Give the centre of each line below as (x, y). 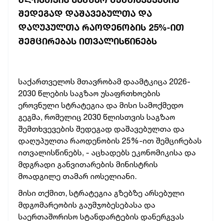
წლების (53, 93)
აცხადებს (110, 152)
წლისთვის (124, 117)
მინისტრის (137, 164)
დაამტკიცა (145, 81)
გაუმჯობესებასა (110, 205)
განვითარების (86, 164)
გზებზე (128, 193)
